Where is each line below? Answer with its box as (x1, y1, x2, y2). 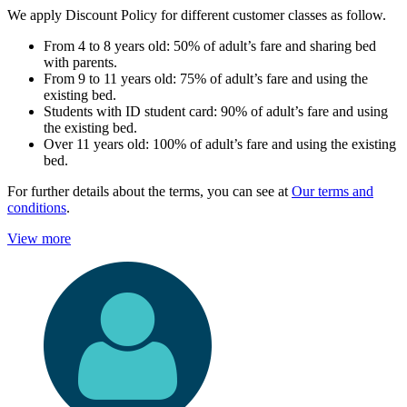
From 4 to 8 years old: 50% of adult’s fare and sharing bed (44, 38, 376, 55)
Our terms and (292, 184, 373, 200)
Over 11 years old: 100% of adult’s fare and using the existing (44, 136, 396, 153)
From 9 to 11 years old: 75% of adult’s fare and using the (44, 71, 368, 87)
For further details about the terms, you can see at (7, 184, 292, 200)
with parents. (44, 55, 117, 71)
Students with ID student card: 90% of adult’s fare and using (44, 104, 388, 120)
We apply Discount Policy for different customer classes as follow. (7, 7, 386, 24)
